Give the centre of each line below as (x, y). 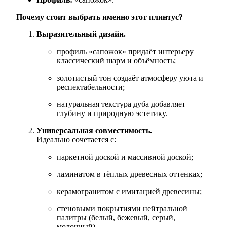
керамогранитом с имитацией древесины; (129, 191)
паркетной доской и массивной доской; (125, 157)
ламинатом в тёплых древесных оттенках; (129, 174)
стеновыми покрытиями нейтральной (122, 208)
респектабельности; (91, 87)
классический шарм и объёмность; (116, 60)
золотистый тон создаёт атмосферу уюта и (130, 78)
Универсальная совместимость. (94, 130)
